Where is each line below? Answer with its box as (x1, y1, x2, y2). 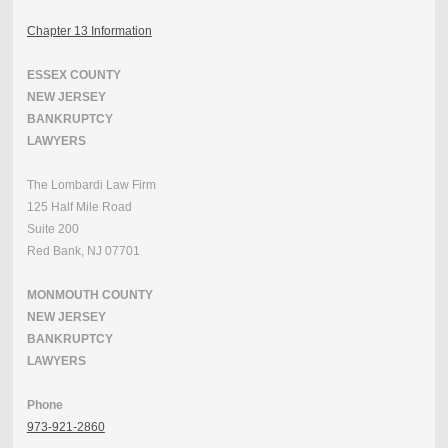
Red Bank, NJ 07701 (26, 244, 140, 259)
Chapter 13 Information (26, 24, 152, 39)
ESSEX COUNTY (26, 68, 121, 83)
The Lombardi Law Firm (26, 178, 156, 193)
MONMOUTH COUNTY (26, 288, 153, 303)
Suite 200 (26, 222, 82, 237)
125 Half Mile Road (26, 200, 132, 215)
